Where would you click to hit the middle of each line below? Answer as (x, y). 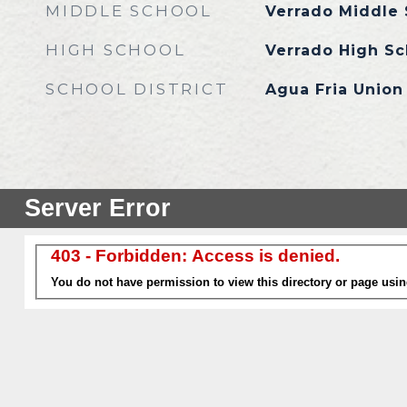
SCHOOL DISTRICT (137, 89)
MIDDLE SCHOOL (129, 11)
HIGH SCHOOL (116, 50)
